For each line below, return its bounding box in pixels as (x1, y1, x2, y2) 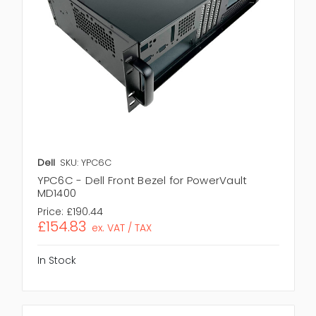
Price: (37, 205, 63, 219)
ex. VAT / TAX (92, 221, 152, 236)
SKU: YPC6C (59, 156, 111, 170)
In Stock (37, 253, 76, 268)
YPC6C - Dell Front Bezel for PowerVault (37, 173, 248, 188)
